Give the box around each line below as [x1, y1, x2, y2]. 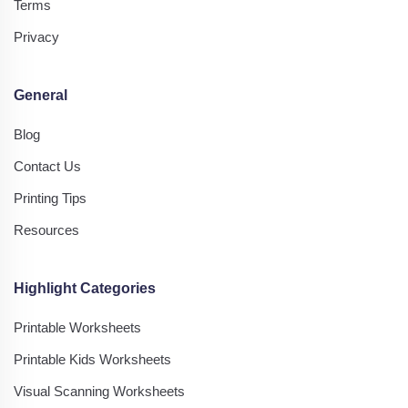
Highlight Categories [14, 280, 156, 296]
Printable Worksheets [14, 319, 141, 335]
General [14, 87, 67, 103]
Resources [14, 221, 79, 238]
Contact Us [14, 158, 81, 174]
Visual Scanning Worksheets [14, 382, 185, 399]
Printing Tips [14, 189, 87, 206]
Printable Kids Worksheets [14, 351, 171, 367]
